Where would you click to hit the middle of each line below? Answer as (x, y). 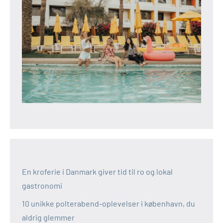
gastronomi (42, 186)
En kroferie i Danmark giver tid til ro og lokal (97, 172)
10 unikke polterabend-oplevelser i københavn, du (109, 204)
